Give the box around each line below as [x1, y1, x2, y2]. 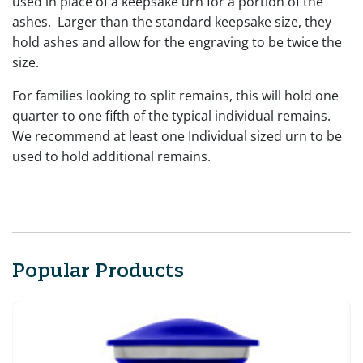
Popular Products [12, 257, 184, 282]
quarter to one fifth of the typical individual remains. [12, 106, 331, 125]
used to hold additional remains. [12, 147, 211, 165]
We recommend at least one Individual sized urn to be [12, 126, 342, 145]
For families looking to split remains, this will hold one [12, 86, 339, 105]
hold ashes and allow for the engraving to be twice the [12, 32, 342, 51]
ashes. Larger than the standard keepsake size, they [12, 12, 331, 31]
